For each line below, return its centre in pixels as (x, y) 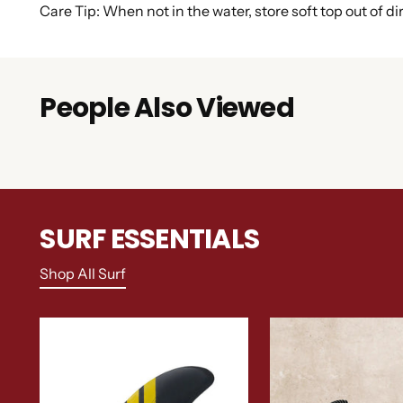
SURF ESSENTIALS (150, 240)
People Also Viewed (167, 108)
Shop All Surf (83, 274)
